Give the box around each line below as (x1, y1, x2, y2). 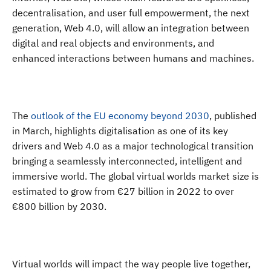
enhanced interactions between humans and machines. (12, 52, 254, 64)
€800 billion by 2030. (12, 200, 106, 212)
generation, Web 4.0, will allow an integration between (12, 22, 249, 34)
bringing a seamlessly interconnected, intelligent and (12, 155, 242, 167)
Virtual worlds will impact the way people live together (12, 258, 248, 270)
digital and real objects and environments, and (12, 37, 214, 49)
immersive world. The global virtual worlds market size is (12, 170, 259, 182)
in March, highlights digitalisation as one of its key (12, 125, 228, 137)
